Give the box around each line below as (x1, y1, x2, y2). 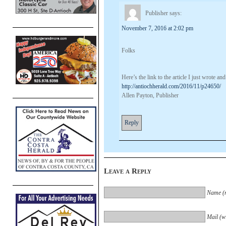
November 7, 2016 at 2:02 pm (122, 24, 193, 32)
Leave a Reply (104, 166, 151, 175)
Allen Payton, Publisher (122, 91, 179, 99)
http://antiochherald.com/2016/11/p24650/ (122, 82, 221, 90)
